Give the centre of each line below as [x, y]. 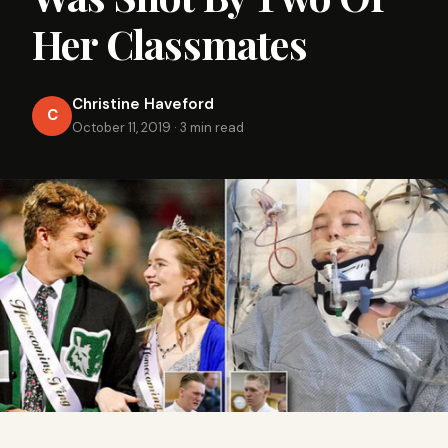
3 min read [212, 127]
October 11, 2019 [121, 127]
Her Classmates [169, 43]
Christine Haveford [143, 104]
